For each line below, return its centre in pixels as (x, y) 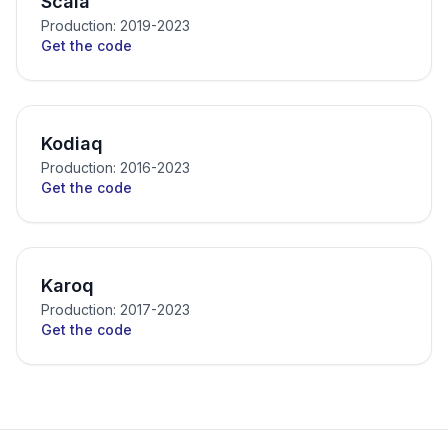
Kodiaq (72, 143)
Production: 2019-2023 (115, 25)
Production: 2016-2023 (115, 167)
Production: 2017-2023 (115, 309)
